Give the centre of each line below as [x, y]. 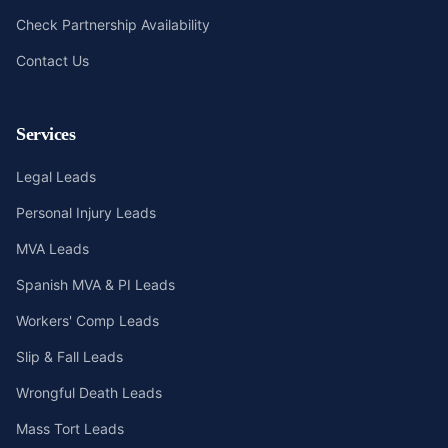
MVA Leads [52, 248]
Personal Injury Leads [86, 212]
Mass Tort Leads [70, 428]
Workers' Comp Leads [87, 320]
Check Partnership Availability [113, 24]
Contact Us [52, 60]
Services [46, 134]
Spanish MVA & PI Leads [95, 284]
